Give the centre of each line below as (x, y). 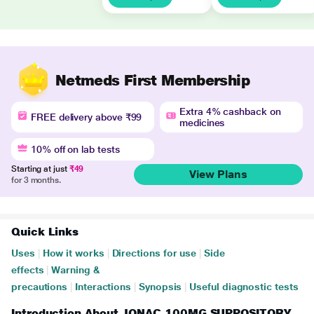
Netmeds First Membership (152, 80)
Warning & (76, 270)
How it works (73, 253)
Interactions (103, 287)
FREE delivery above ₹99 (87, 117)
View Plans (218, 174)
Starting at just (40, 169)
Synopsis (161, 287)
